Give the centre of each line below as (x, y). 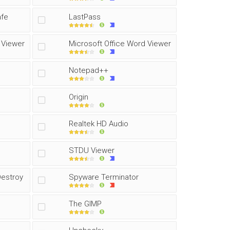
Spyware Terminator (104, 177)
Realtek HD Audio (99, 124)
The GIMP (85, 204)
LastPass (85, 17)
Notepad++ (89, 70)
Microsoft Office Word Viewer (120, 44)
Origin (79, 97)
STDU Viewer (92, 150)
